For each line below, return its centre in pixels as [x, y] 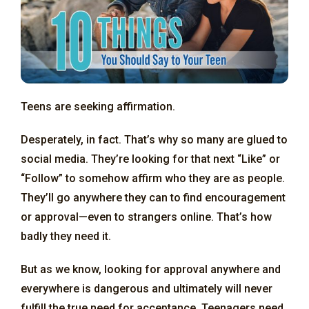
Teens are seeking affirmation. [98, 106]
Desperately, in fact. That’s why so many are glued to [154, 139]
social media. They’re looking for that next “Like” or [150, 159]
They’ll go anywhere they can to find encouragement [153, 197]
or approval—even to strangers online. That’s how [146, 217]
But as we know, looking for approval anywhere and [151, 269]
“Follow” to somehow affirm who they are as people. [153, 178]
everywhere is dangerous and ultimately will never [147, 288]
